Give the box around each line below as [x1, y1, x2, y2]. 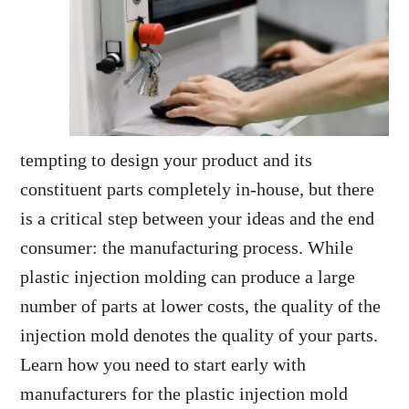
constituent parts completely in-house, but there [20, 179, 375, 199]
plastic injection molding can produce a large [20, 267, 356, 287]
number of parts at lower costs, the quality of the [20, 296, 382, 316]
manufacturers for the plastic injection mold [20, 383, 349, 404]
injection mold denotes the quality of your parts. [20, 325, 379, 345]
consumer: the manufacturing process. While [20, 237, 354, 257]
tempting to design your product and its [20, 150, 313, 170]
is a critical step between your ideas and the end [20, 208, 375, 228]
